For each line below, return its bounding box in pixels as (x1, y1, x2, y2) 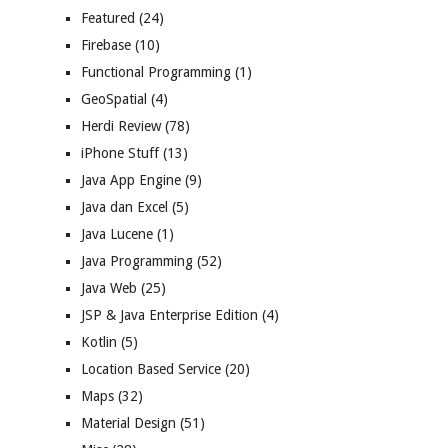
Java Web (81, 280, 137, 297)
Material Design (81, 415, 176, 432)
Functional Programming (81, 64, 231, 81)
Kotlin (81, 334, 117, 351)
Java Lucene (81, 226, 153, 243)
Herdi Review (81, 118, 161, 135)
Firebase (81, 37, 131, 54)
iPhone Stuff (81, 145, 159, 162)
